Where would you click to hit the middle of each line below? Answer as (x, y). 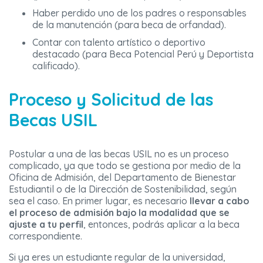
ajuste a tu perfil (46, 225)
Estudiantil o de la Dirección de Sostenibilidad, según (123, 189)
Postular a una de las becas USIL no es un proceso (119, 154)
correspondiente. (45, 236)
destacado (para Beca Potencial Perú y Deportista (143, 54)
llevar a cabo (219, 201)
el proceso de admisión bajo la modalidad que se (119, 213)
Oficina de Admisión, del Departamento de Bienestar (122, 178)
